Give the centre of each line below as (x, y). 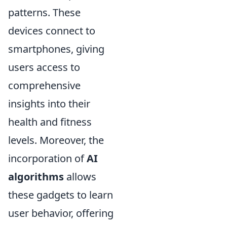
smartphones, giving (56, 49)
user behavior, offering (61, 213)
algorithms (36, 177)
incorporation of (47, 159)
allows (80, 177)
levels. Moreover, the (56, 140)
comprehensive (44, 86)
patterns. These (44, 13)
